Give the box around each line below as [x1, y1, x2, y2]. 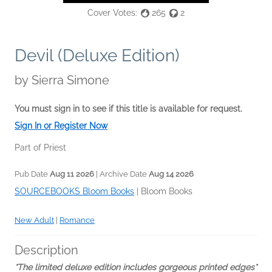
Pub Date [15, 169, 50, 178]
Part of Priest [15, 142, 66, 152]
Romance [59, 215, 95, 225]
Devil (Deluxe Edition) [15, 45, 180, 66]
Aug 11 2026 [50, 169, 94, 178]
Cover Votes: [87, 8, 137, 18]
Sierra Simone [32, 72, 109, 87]
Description [15, 242, 78, 257]
